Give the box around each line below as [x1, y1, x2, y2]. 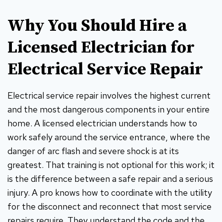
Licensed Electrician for [7, 37, 195, 58]
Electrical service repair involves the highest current [7, 89, 211, 101]
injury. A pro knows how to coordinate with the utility [7, 186, 212, 198]
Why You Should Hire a [7, 15, 187, 36]
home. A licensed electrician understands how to [7, 117, 197, 129]
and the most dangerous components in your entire [7, 103, 210, 115]
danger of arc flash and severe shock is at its [7, 145, 179, 157]
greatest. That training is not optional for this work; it [7, 159, 215, 170]
